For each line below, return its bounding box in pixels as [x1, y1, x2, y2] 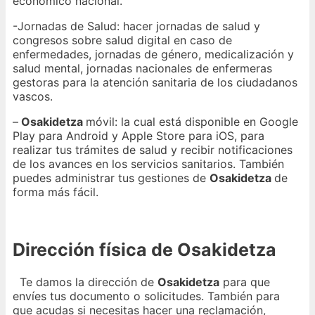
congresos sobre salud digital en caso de [13, 33, 232, 48]
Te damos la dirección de [13, 274, 157, 289]
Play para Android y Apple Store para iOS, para [13, 129, 264, 143]
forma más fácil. [13, 185, 98, 200]
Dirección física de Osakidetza [13, 238, 276, 260]
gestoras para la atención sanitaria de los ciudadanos [13, 75, 297, 90]
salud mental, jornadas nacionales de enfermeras [13, 61, 272, 76]
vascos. [13, 89, 53, 104]
